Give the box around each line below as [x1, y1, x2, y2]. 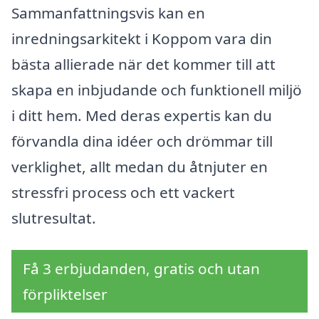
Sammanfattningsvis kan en [11, 2, 205, 23]
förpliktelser [23, 284, 108, 305]
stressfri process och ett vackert [11, 182, 235, 202]
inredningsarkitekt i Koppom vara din [11, 28, 272, 48]
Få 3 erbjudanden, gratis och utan [23, 258, 260, 279]
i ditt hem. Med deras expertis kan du [11, 105, 272, 125]
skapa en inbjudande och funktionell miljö [11, 79, 302, 100]
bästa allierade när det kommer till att [11, 53, 276, 74]
